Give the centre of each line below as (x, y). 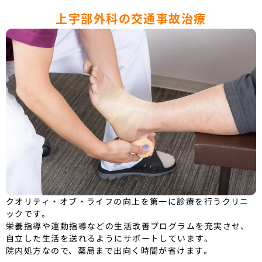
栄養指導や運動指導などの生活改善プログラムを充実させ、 (128, 226)
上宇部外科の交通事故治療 (131, 19)
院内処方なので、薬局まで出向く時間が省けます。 (109, 251)
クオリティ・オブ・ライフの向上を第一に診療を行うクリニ (127, 201)
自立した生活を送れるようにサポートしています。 (110, 238)
